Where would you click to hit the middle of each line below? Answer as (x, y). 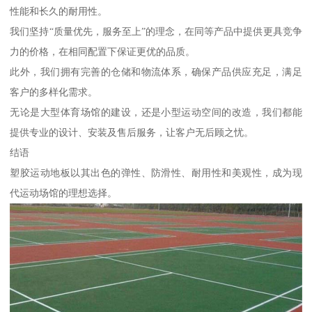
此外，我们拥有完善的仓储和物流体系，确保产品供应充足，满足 (156, 72)
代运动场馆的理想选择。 (64, 193)
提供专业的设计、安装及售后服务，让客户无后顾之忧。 (132, 133)
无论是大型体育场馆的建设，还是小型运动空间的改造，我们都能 (156, 112)
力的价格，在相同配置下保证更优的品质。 (103, 52)
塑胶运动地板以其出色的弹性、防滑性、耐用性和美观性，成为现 (156, 173)
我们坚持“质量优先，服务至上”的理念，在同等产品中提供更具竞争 (156, 32)
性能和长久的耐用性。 (59, 11)
